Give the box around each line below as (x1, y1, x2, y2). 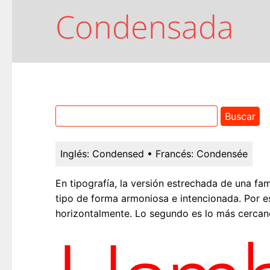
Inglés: (60, 148, 89, 160)
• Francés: (147, 148, 193, 160)
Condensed (92, 148, 144, 160)
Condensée (196, 148, 248, 160)
